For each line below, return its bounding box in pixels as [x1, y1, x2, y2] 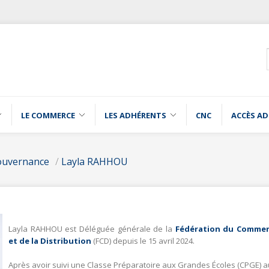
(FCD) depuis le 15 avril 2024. [91, 235, 195, 246]
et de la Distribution [8, 235, 91, 246]
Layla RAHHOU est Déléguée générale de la [8, 223, 175, 234]
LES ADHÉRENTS [104, 109, 166, 121]
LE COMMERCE [21, 109, 75, 121]
